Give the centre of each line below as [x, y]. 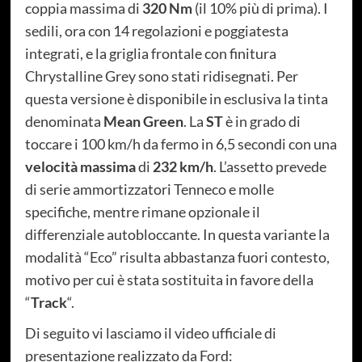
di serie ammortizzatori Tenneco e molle [149, 189]
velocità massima [80, 167]
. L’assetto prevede [269, 167]
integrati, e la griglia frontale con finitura [150, 54]
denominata [64, 122]
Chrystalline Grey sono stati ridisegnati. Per [161, 76]
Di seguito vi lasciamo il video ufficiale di [150, 333]
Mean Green [143, 122]
